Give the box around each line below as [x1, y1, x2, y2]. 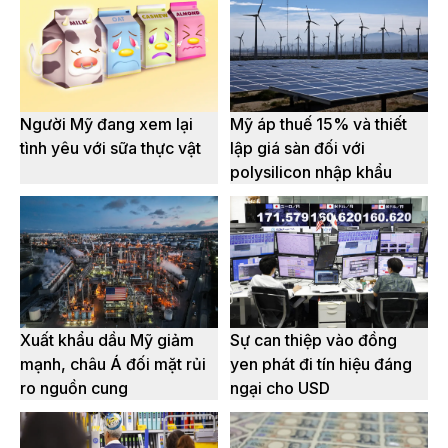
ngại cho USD [230, 378, 330, 399]
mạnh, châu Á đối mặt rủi [20, 354, 206, 375]
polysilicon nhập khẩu [230, 162, 392, 183]
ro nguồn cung [20, 378, 128, 399]
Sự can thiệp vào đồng [230, 330, 397, 351]
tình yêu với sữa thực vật [20, 138, 201, 159]
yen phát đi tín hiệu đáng [230, 354, 412, 375]
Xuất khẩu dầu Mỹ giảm [20, 330, 194, 351]
